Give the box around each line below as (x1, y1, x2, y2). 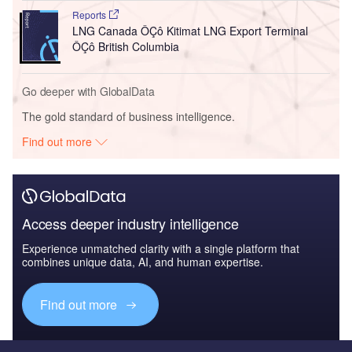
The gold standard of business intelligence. (22, 108, 235, 124)
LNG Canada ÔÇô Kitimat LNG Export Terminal (71, 22, 308, 38)
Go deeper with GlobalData (22, 82, 155, 99)
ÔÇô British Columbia (71, 38, 179, 54)
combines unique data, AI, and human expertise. (22, 253, 263, 269)
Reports (71, 7, 108, 21)
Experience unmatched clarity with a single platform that (22, 240, 299, 256)
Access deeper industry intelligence (22, 212, 239, 233)
